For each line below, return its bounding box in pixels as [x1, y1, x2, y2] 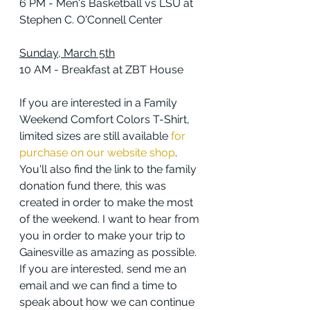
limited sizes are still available [19, 129, 171, 143]
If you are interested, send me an [19, 262, 189, 276]
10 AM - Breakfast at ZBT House [19, 63, 183, 77]
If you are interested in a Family [19, 96, 180, 110]
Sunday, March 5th [19, 46, 115, 60]
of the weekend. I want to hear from [19, 212, 202, 226]
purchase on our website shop [19, 146, 175, 160]
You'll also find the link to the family [19, 163, 199, 176]
